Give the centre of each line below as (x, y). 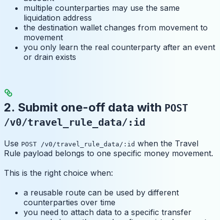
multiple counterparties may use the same (102, 8)
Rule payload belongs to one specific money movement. (109, 153)
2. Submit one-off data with (84, 107)
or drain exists (50, 57)
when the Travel (167, 143)
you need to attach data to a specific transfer (108, 212)
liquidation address (58, 18)
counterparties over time (69, 202)
